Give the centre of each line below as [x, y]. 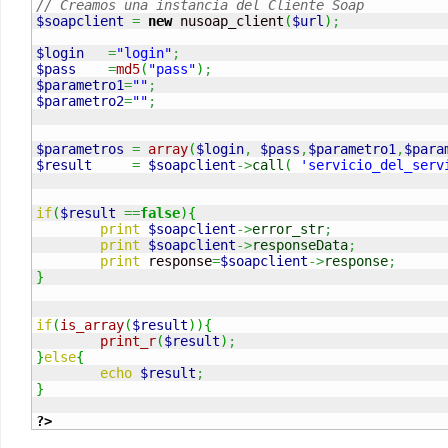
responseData [300, 245]
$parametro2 [80, 101]
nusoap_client [228, 21]
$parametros [80, 149]
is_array [92, 325]
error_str [288, 229]
